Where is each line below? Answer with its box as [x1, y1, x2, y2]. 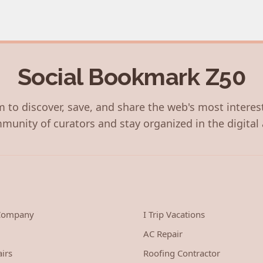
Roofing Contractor [143, 247, 220, 259]
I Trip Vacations [143, 208, 205, 221]
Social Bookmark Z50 [17, 63, 246, 91]
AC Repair [143, 228, 183, 240]
